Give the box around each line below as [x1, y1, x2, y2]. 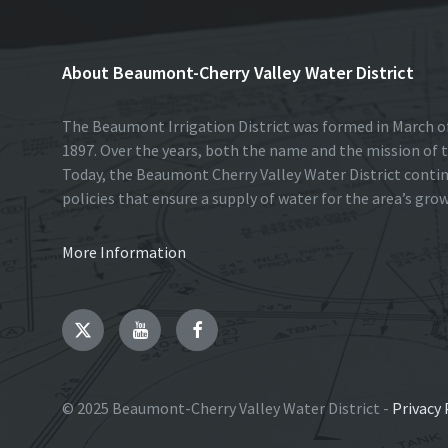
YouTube [146, 320, 212, 339]
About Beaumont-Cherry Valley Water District [62, 61, 414, 85]
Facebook [201, 320, 272, 339]
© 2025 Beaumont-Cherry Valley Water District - [62, 398, 392, 419]
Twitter [91, 320, 143, 339]
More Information [62, 242, 186, 263]
